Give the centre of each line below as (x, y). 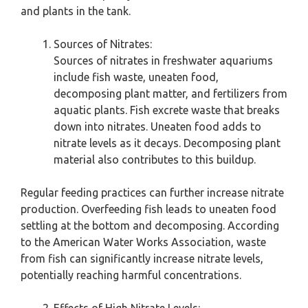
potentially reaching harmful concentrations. (131, 275)
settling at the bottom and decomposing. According (150, 226)
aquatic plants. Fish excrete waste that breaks (167, 110)
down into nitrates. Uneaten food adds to (157, 127)
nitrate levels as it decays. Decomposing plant (167, 143)
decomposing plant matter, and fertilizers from (170, 94)
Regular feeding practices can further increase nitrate (152, 193)
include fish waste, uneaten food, (136, 77)
